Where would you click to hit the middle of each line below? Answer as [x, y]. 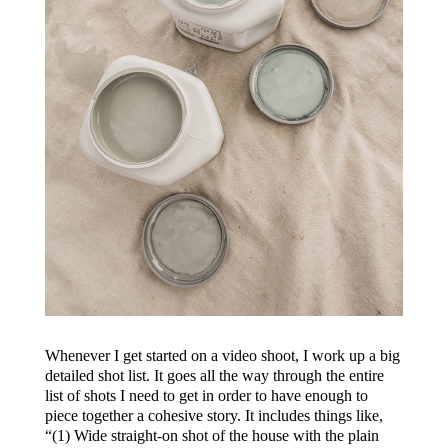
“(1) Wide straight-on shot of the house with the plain [211, 435]
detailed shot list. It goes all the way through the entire [214, 375]
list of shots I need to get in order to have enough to [206, 395]
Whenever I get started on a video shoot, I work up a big [222, 355]
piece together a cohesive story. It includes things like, [213, 415]
